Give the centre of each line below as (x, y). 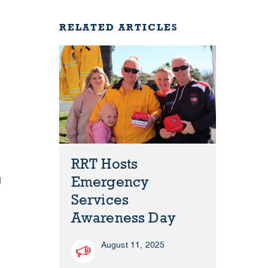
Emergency (110, 182)
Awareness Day (124, 218)
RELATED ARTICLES (118, 27)
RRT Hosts (104, 165)
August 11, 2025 (133, 245)
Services (100, 200)
